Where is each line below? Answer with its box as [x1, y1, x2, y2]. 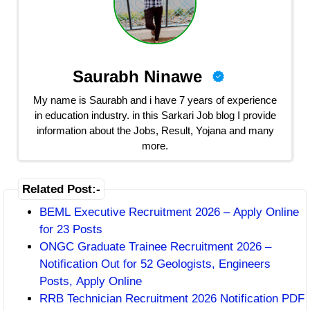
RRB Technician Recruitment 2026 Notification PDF [39, 292, 304, 305]
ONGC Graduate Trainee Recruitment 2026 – [39, 240, 271, 253]
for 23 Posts [39, 223, 102, 236]
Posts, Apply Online [39, 275, 142, 288]
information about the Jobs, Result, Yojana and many [36, 124, 274, 136]
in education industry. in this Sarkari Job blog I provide [34, 109, 276, 121]
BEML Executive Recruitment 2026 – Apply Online [39, 206, 299, 219]
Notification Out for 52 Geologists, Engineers [39, 257, 271, 271]
